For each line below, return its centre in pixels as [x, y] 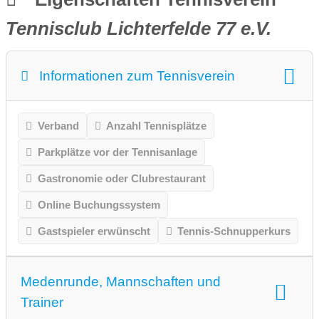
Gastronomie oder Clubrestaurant [121, 179]
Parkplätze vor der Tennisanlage [117, 152]
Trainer [42, 303]
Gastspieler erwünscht [94, 231]
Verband [58, 126]
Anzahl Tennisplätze [157, 126]
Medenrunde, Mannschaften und [121, 282]
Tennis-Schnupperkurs [234, 231]
